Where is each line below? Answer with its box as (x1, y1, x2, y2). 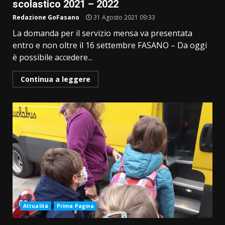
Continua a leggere (21, 74, 90, 84)
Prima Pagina (56, 202, 94, 210)
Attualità (23, 202, 48, 210)
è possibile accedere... (13, 52, 92, 63)
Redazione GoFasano (13, 13, 79, 22)
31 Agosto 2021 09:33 (92, 13, 155, 22)
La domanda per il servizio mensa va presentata (13, 28, 192, 39)
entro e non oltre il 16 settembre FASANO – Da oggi (13, 40, 207, 51)
